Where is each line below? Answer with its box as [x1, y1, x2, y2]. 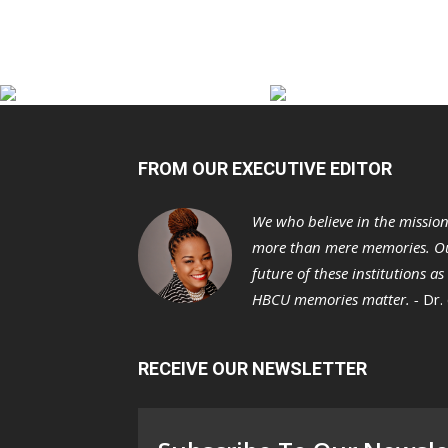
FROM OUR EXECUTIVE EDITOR [138, 157, 392, 179]
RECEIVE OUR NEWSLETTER [138, 357, 367, 379]
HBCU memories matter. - [252, 288, 423, 309]
